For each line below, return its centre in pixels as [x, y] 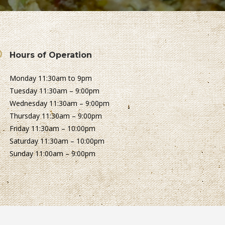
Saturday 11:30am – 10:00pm [57, 141]
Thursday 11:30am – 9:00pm [56, 116]
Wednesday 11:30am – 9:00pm [60, 103]
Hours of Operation [51, 55]
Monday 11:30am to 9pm [51, 78]
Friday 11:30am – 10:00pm [53, 129]
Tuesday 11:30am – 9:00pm [55, 91]
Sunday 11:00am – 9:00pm [53, 154]
